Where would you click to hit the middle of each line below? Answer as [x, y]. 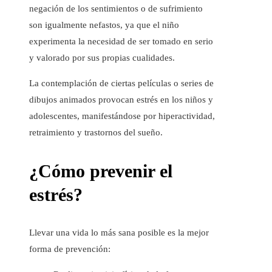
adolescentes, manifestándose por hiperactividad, [122, 116]
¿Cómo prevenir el [101, 171]
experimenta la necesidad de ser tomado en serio [121, 41]
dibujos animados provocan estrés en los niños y [121, 99]
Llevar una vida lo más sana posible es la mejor [119, 232]
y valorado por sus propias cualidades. [102, 57]
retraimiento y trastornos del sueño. [96, 132]
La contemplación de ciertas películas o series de [121, 83]
